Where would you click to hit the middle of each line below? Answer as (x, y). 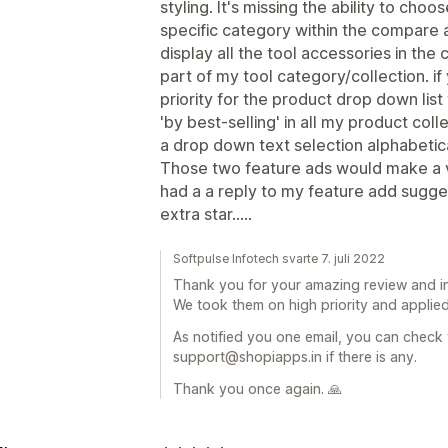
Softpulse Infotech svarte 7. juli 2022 (279, 258)
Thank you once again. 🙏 (257, 388)
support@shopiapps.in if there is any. (295, 356)
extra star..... (206, 214)
